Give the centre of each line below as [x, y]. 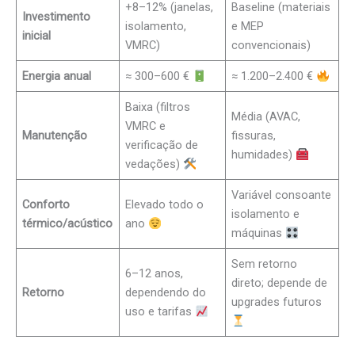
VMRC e [146, 126]
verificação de [162, 145]
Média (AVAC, [266, 117]
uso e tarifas [160, 312]
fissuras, [254, 136]
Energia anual [57, 76]
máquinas [259, 233]
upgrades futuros [277, 302]
